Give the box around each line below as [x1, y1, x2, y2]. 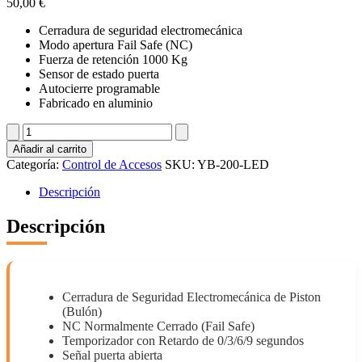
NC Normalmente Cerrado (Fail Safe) [62, 318, 255, 333]
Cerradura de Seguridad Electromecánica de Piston [62, 289, 321, 304]
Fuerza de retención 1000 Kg [39, 52, 187, 66]
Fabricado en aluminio [39, 95, 153, 110]
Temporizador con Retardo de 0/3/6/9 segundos [62, 333, 304, 347]
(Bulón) [62, 304, 102, 318]
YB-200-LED [197, 157, 269, 171]
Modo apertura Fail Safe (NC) [39, 37, 192, 52]
